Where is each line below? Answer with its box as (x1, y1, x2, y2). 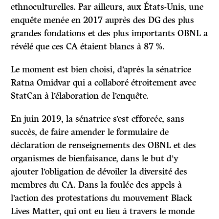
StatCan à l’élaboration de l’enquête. (11, 90, 149, 102)
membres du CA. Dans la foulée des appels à (11, 179, 182, 191)
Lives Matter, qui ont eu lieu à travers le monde (11, 206, 195, 217)
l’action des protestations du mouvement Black (11, 193, 193, 204)
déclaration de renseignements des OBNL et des (11, 140, 197, 151)
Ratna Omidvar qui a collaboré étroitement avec (11, 77, 197, 88)
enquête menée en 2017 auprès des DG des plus (11, 15, 195, 26)
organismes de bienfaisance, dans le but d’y (11, 153, 179, 164)
